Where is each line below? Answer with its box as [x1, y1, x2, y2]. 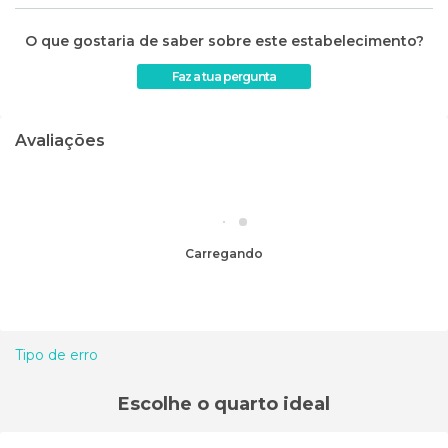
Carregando [194, 245, 263, 261]
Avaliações [15, 130, 105, 150]
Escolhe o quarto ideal [118, 392, 330, 415]
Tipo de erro [15, 345, 98, 364]
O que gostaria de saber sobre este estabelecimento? [24, 31, 424, 50]
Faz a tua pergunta [172, 68, 276, 84]
